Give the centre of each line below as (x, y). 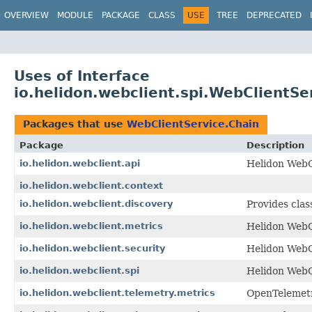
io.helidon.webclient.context (91, 185)
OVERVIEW (26, 15)
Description (275, 145)
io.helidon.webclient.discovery (96, 203)
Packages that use (75, 124)
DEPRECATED (274, 15)
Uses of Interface (82, 76)
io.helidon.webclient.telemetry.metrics (117, 292)
